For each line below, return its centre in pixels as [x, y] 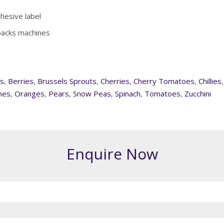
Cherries [115, 81]
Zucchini [198, 94]
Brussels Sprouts [67, 81]
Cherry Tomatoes [164, 81]
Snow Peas [92, 94]
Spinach [128, 94]
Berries [21, 81]
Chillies [210, 81]
